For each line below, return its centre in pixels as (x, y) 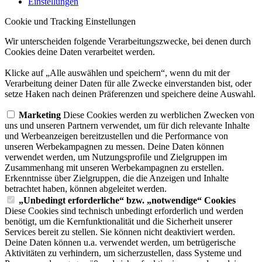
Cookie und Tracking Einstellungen (70, 21)
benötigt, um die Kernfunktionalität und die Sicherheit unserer (118, 221)
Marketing (40, 115)
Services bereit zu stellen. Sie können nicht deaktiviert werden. (120, 232)
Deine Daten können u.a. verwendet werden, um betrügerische (120, 242)
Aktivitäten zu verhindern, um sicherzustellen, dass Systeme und (123, 253)
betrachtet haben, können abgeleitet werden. (86, 188)
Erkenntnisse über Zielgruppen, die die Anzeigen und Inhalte (117, 178)
